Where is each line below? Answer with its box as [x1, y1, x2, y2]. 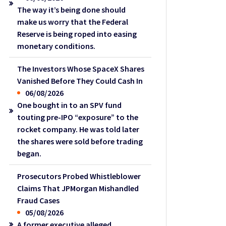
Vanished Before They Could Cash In [17, 75, 143, 86]
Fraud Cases [17, 195, 60, 205]
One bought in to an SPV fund [17, 99, 122, 110]
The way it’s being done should [17, 4, 126, 15]
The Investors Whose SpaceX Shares [17, 63, 145, 74]
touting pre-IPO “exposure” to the [17, 111, 139, 122]
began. [17, 148, 42, 158]
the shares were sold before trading [17, 136, 143, 146]
